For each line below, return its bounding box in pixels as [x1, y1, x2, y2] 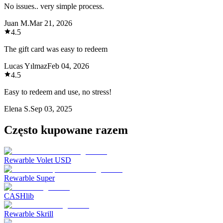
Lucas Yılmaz [4, 61, 47, 70]
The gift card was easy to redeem [4, 44, 108, 53]
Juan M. [4, 18, 29, 27]
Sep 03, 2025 [30, 104, 72, 113]
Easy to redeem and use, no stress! [4, 87, 111, 96]
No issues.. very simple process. [4, 1, 104, 10]
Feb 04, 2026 [47, 61, 89, 70]
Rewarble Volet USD [4, 155, 71, 164]
